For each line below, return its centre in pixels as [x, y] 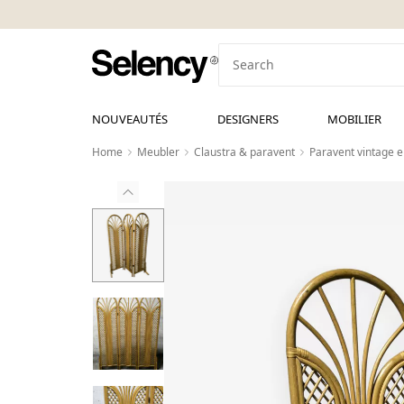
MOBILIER [355, 119]
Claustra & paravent [244, 152]
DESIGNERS [248, 119]
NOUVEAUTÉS [130, 119]
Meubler [158, 152]
